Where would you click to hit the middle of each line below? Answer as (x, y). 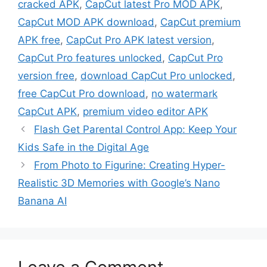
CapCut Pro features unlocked (90, 58)
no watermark (184, 93)
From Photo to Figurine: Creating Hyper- (130, 165)
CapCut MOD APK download (86, 22)
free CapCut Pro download (82, 93)
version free (46, 75)
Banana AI (42, 201)
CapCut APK (47, 111)
